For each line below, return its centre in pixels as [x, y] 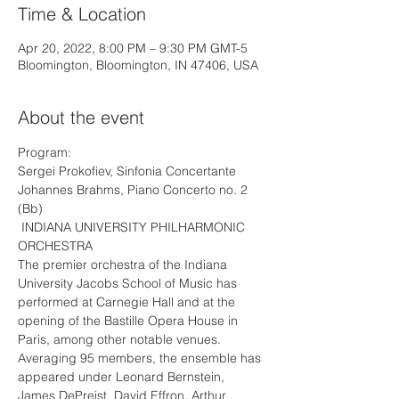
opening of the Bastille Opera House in [130, 321]
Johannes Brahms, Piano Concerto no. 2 [134, 190]
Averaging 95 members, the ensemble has [141, 358]
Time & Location [82, 14]
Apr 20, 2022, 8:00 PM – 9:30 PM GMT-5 [133, 48]
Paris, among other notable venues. [119, 339]
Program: [45, 152]
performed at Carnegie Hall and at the [128, 302]
